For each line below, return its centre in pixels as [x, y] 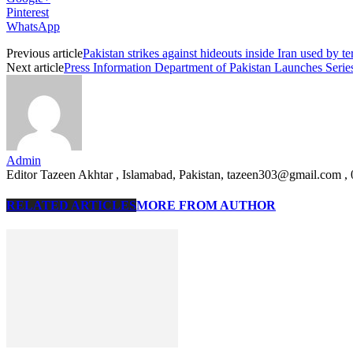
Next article [35, 67]
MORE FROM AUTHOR [206, 206]
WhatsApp [33, 26]
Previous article [45, 53]
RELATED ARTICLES [71, 206]
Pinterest [28, 12]
